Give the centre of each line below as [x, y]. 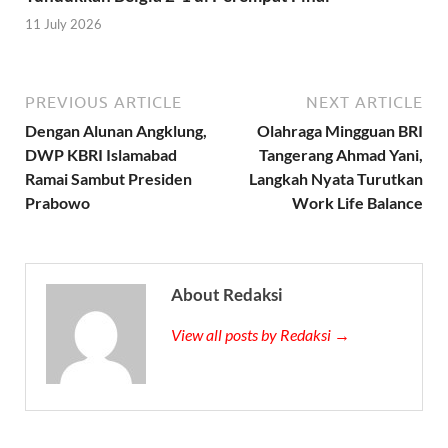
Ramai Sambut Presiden [108, 179]
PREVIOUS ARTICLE [103, 102]
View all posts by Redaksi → [260, 335]
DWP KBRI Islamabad [101, 155]
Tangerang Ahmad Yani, [341, 155]
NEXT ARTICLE [364, 102]
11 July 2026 [63, 24]
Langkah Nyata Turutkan [336, 179]
